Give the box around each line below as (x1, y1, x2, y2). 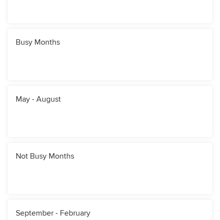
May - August (16, 94, 61, 105)
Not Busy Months (16, 151, 74, 162)
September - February (16, 208, 90, 219)
